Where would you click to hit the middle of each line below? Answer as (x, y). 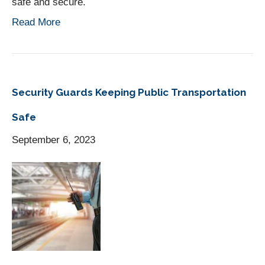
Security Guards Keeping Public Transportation (129, 92)
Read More (36, 22)
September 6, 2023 (54, 140)
